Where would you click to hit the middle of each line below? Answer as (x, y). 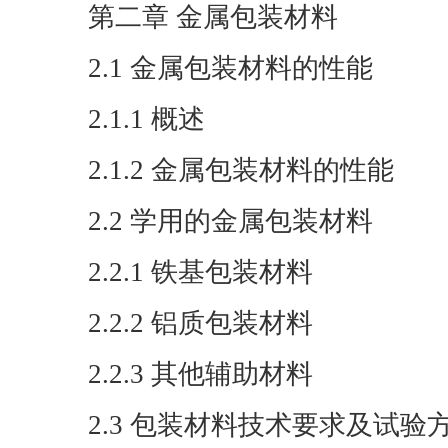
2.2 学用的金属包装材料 (230, 221)
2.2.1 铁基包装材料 (200, 272)
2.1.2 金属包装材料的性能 (241, 170)
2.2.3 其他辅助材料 (200, 374)
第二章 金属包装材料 (213, 17)
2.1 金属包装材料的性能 (230, 68)
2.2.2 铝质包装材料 (200, 323)
